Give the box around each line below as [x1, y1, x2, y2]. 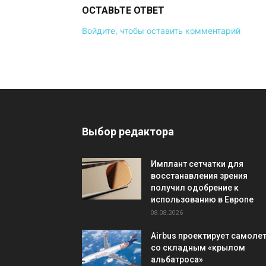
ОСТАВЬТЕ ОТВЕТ [82, 5, 164, 16]
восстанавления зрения [151, 171, 248, 180]
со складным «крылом [151, 243, 245, 252]
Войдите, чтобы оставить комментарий [82, 26, 240, 36]
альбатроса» [151, 255, 203, 264]
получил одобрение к [151, 183, 239, 192]
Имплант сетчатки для [151, 159, 243, 169]
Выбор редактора [82, 125, 174, 138]
